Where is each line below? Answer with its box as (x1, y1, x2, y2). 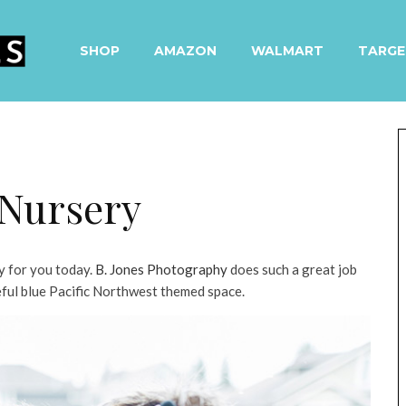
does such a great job (227, 261, 357, 277)
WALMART (251, 42, 324, 59)
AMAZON (154, 42, 217, 59)
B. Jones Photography (95, 261, 227, 277)
